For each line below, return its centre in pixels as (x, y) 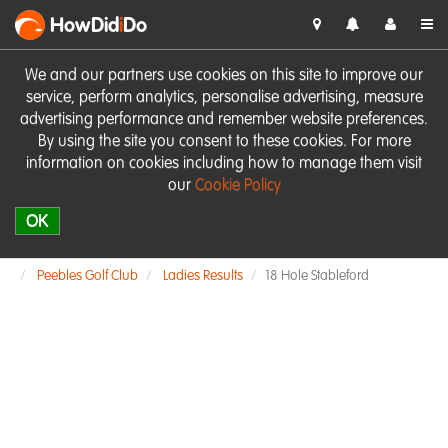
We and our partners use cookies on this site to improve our (224, 76)
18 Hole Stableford (317, 276)
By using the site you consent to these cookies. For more (224, 142)
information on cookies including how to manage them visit (224, 164)
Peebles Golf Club (87, 276)
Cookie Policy (237, 186)
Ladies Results (203, 276)
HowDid (84, 27)
